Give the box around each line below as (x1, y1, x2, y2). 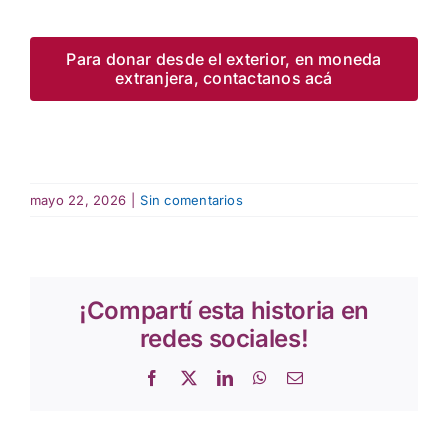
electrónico (302, 384, 375, 401)
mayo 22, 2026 (30, 191, 127, 208)
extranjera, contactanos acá (115, 67, 333, 88)
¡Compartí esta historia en (79, 295, 369, 325)
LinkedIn (232, 368, 293, 385)
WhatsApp (266, 368, 337, 385)
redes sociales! (139, 323, 309, 353)
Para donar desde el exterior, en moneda (66, 48, 382, 69)
